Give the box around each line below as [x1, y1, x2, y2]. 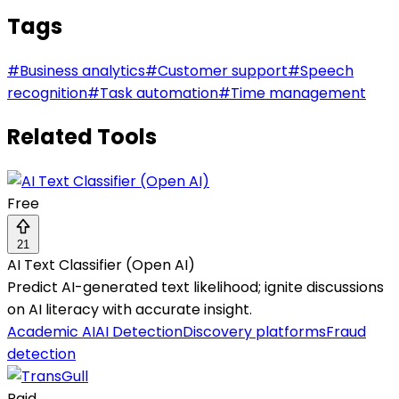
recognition [7, 82, 87, 103]
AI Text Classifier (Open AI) [7, 255, 195, 276]
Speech [300, 60, 354, 81]
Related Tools [7, 122, 157, 152]
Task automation [100, 82, 218, 103]
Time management [231, 82, 366, 103]
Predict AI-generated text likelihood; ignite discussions [7, 277, 384, 298]
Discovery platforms [183, 322, 326, 343]
